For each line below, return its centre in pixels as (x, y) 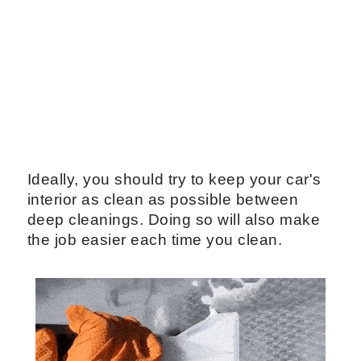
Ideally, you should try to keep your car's (174, 180)
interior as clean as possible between (163, 200)
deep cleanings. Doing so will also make (174, 220)
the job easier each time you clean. (155, 240)
